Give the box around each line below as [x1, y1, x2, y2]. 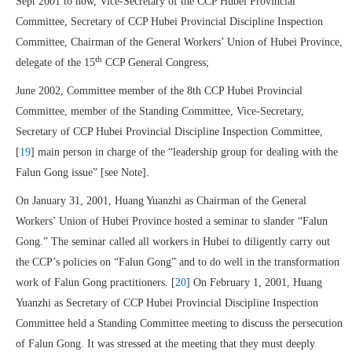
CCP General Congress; [102, 57, 209, 68]
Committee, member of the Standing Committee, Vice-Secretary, [16, 105, 304, 117]
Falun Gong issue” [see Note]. [16, 167, 149, 178]
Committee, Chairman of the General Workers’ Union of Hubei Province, [16, 36, 343, 48]
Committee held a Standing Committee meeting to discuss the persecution [16, 317, 343, 329]
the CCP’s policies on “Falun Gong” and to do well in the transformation [16, 256, 339, 268]
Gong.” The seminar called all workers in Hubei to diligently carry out [16, 236, 330, 247]
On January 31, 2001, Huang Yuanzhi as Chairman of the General [16, 195, 306, 207]
